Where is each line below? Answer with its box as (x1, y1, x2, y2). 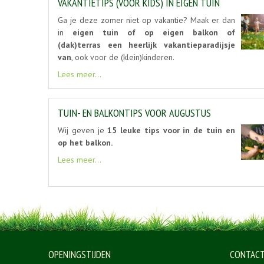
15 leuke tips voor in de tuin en (107, 125, 235, 136)
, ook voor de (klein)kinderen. (71, 52, 174, 63)
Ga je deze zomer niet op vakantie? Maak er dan (58, 15, 235, 26)
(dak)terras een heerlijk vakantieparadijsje (58, 39, 235, 51)
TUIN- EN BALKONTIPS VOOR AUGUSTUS (58, 106, 211, 120)
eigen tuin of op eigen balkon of (72, 27, 235, 38)
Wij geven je (58, 125, 108, 136)
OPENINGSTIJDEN (48, 248, 111, 262)
